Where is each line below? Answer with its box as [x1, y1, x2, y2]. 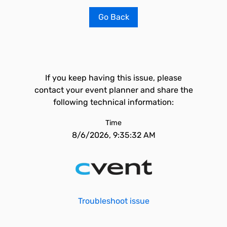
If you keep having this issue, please [45, 73, 182, 83]
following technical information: [53, 97, 174, 107]
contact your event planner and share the [34, 85, 193, 95]
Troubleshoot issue [78, 196, 149, 206]
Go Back [98, 12, 129, 22]
